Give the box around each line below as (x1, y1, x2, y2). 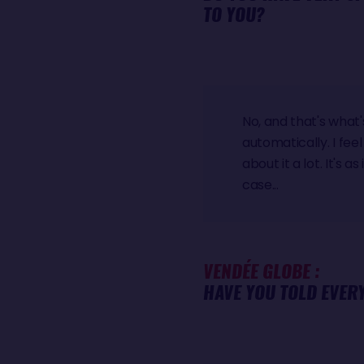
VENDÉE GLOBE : (203, 259, 320, 284)
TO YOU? (203, 2, 269, 27)
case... (242, 175, 279, 194)
